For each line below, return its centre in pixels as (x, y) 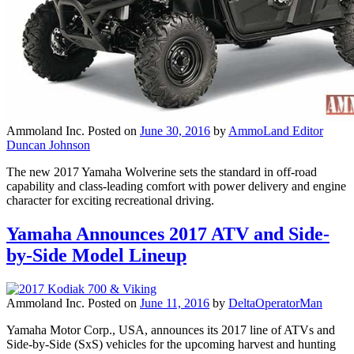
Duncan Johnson (48, 145)
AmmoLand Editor (276, 131)
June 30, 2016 (175, 131)
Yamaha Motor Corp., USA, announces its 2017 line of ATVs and (171, 330)
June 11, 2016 (175, 303)
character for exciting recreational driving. (110, 201)
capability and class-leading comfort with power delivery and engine (176, 186)
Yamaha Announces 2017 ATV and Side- (168, 234)
